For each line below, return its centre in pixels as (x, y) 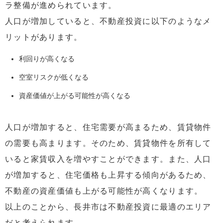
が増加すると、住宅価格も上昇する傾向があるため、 (108, 175)
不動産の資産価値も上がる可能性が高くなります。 (104, 191)
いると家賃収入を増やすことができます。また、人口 (108, 159)
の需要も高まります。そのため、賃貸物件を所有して (108, 143)
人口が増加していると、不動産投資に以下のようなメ (108, 21)
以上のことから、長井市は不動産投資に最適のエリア (108, 207)
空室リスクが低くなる (54, 77)
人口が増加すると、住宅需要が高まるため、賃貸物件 (108, 127)
